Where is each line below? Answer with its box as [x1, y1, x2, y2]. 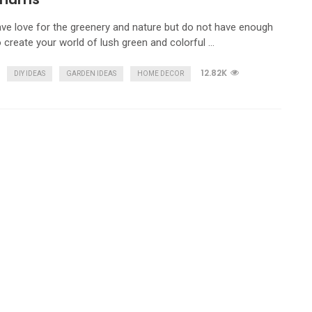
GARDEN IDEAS [66, 70, 116, 77]
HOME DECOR [137, 70, 184, 77]
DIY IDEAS [14, 70, 45, 77]
